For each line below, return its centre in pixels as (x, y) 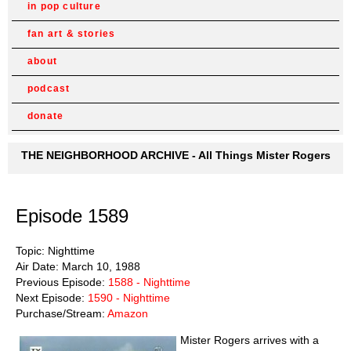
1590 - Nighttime (129, 297)
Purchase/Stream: (62, 313)
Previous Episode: (62, 282)
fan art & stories (72, 34)
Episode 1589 (72, 215)
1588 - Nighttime (149, 282)
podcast (49, 89)
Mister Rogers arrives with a (250, 340)
